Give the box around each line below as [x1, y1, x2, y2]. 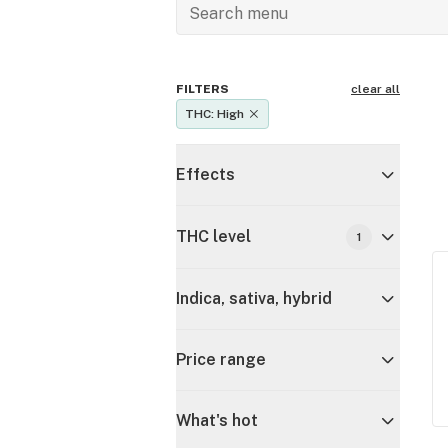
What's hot [176, 411, 258, 430]
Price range [176, 350, 266, 369]
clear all [351, 82, 400, 96]
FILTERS [176, 82, 229, 96]
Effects [176, 165, 235, 184]
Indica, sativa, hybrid [176, 289, 332, 308]
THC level [176, 227, 251, 246]
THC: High [185, 107, 244, 121]
